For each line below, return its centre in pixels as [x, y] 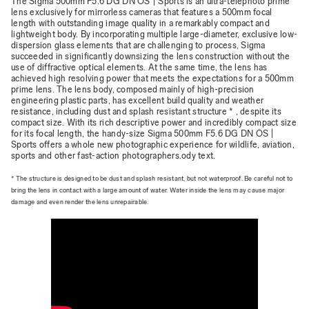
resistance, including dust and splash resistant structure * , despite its [146, 111]
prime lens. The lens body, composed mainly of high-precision [133, 89]
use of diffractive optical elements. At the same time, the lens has [139, 67]
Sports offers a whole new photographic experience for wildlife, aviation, [153, 144]
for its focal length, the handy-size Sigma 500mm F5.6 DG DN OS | [143, 133]
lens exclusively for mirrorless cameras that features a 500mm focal [142, 12]
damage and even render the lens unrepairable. [80, 202]
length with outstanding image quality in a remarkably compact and [140, 23]
